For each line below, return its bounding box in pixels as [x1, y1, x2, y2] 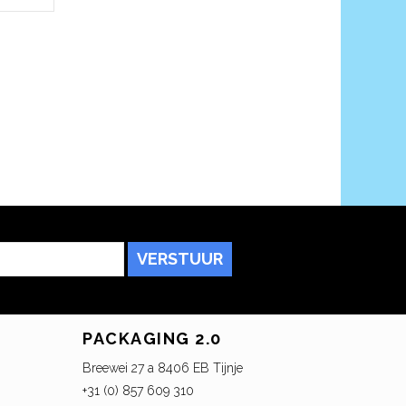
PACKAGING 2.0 [82, 329, 222, 349]
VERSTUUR [136, 249, 223, 269]
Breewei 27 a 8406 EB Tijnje [82, 361, 243, 376]
